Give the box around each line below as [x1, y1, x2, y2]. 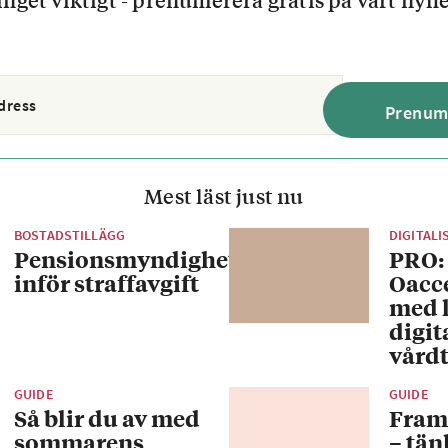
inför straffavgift [14, 268, 199, 298]
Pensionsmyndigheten [14, 244, 264, 274]
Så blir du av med [14, 403, 200, 433]
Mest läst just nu [144, 181, 304, 210]
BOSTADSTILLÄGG [14, 226, 125, 244]
